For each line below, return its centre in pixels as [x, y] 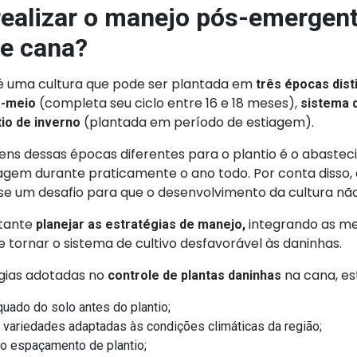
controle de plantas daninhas [194, 275]
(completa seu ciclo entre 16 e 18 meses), [168, 103]
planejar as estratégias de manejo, [140, 224]
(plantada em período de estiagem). [197, 122]
